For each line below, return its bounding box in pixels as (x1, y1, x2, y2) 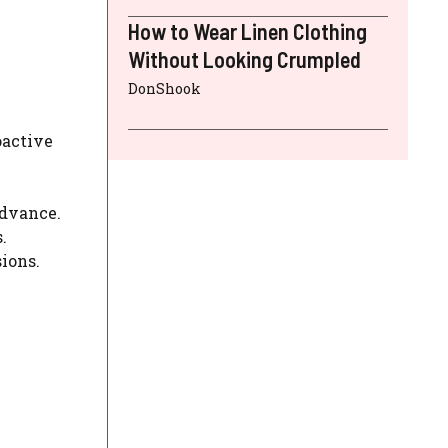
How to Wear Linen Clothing (128, 18, 367, 45)
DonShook (128, 79, 201, 99)
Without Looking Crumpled (128, 46, 361, 73)
